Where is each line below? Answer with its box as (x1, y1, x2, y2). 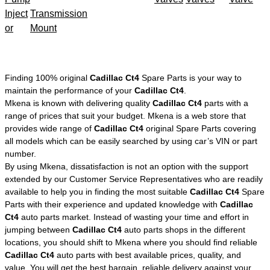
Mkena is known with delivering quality (5, 98, 152, 108)
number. (5, 148, 36, 159)
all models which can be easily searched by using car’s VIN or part (5, 136, 257, 146)
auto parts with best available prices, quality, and (54, 250, 241, 260)
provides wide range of (5, 123, 94, 133)
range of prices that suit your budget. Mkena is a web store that (5, 110, 246, 121)
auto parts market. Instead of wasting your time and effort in (19, 212, 249, 222)
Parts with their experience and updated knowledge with (5, 199, 220, 209)
